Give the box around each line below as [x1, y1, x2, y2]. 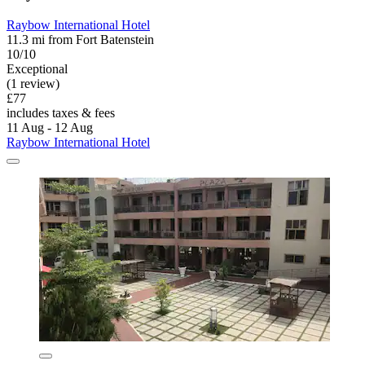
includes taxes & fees [7, 106, 115, 121]
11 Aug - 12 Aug [7, 121, 93, 135]
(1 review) [7, 77, 59, 91]
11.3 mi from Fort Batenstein [7, 33, 154, 47]
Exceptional [7, 62, 68, 77]
